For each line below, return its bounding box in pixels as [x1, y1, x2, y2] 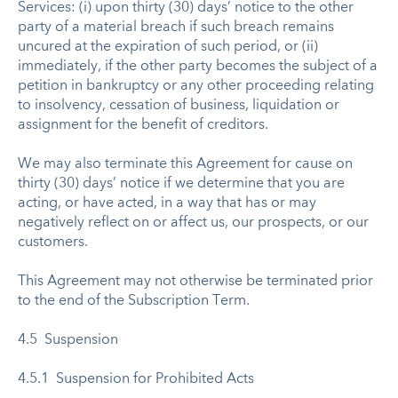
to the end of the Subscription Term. [18, 293, 250, 308]
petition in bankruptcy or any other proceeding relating [18, 78, 374, 93]
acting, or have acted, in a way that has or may [18, 195, 316, 211]
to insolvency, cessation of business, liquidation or [18, 98, 339, 113]
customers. [18, 235, 92, 250]
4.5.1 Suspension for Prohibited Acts [18, 371, 254, 386]
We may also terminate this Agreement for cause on [18, 156, 353, 171]
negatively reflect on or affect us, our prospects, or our [18, 215, 369, 230]
